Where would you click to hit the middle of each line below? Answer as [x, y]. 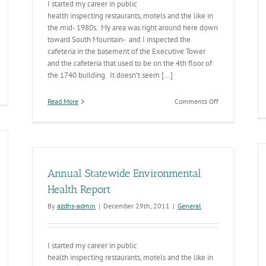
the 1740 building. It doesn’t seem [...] [110, 75]
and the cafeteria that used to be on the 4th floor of [130, 63]
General [189, 206]
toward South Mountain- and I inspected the [119, 39]
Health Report [79, 189]
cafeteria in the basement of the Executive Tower [126, 51]
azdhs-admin [76, 206]
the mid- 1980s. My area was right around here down [133, 28]
